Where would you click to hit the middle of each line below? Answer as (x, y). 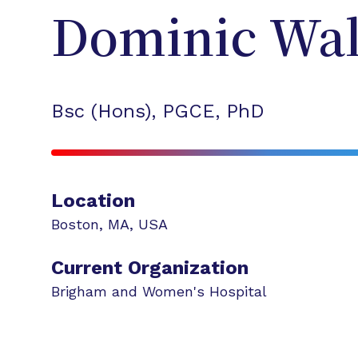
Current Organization (150, 268)
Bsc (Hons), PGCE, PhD (158, 111)
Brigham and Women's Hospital (159, 291)
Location (93, 201)
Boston (75, 224)
